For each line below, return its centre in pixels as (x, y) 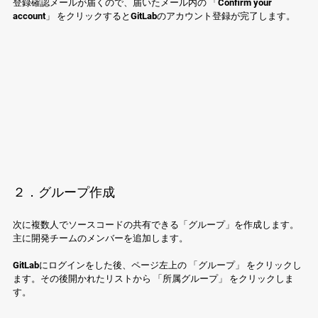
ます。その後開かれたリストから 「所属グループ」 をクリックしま (153, 279)
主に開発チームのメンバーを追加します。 (100, 238)
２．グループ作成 (64, 192)
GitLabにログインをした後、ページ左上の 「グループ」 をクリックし (157, 265)
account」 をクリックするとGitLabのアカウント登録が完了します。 (154, 16)
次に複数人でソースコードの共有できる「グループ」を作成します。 (156, 225)
